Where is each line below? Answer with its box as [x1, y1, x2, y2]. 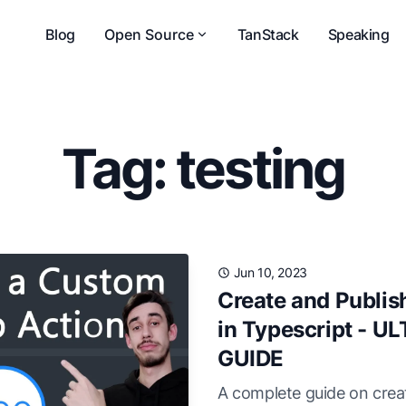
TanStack [237, 25, 299, 43]
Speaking [327, 25, 390, 43]
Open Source [103, 25, 194, 43]
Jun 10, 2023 [233, 265, 307, 280]
